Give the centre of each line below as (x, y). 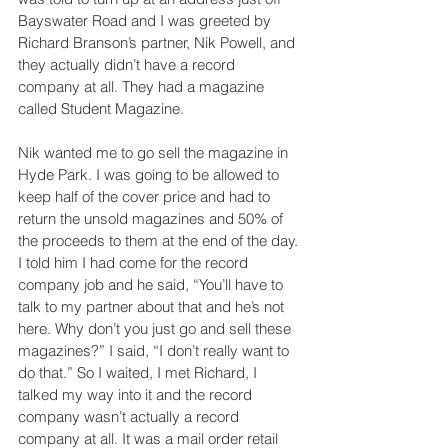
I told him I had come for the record (135, 262)
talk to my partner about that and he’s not (153, 306)
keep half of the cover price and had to (146, 196)
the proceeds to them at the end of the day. (160, 240)
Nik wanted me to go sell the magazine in (155, 152)
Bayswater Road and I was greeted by (146, 20)
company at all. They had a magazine (143, 86)
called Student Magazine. (101, 108)
